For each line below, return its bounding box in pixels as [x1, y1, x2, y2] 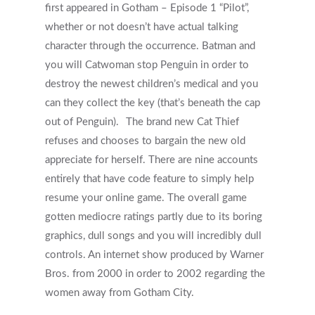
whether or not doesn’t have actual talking [45, 22, 238, 32]
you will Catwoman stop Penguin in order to [45, 60, 249, 70]
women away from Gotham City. [45, 288, 194, 298]
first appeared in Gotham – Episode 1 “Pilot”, [45, 3, 249, 13]
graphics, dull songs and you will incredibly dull [45, 231, 262, 241]
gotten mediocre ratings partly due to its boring [45, 212, 262, 222]
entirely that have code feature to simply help [45, 174, 254, 184]
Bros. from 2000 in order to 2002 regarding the [45, 269, 265, 279]
